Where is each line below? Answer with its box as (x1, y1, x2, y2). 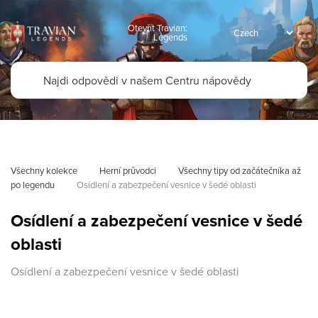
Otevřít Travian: (128, 21, 187, 34)
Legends (153, 31, 187, 43)
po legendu (11, 178, 55, 191)
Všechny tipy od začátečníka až (178, 164, 303, 177)
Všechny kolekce (11, 164, 77, 177)
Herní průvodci (99, 164, 156, 177)
